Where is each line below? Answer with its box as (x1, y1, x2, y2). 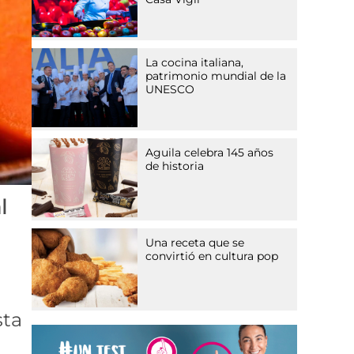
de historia (145, 159, 205, 174)
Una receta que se (145, 235, 245, 250)
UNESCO (145, 82, 195, 97)
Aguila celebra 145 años (145, 145, 274, 160)
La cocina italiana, (145, 55, 244, 70)
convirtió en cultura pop (145, 249, 279, 264)
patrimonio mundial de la (145, 69, 287, 84)
